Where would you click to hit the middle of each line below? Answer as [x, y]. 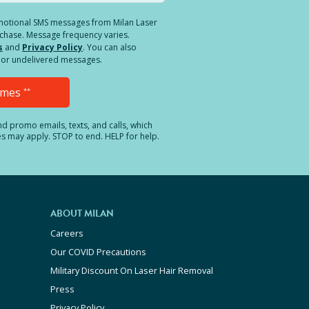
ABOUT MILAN [82, 213]
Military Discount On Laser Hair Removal [132, 270]
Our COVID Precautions [98, 252]
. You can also [110, 47]
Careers [67, 233]
